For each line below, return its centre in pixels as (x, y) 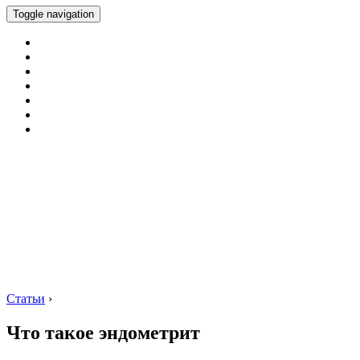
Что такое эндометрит (103, 332)
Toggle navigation (53, 14)
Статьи (26, 299)
